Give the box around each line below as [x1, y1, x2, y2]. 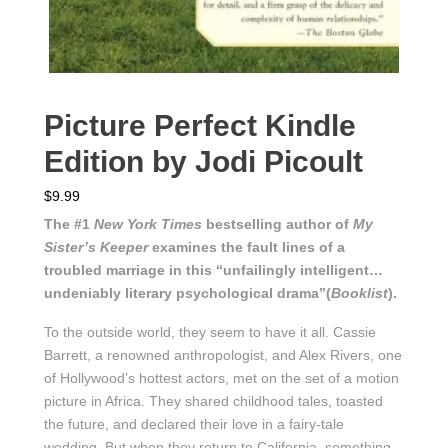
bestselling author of [202, 216, 353, 233]
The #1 [44, 216, 94, 233]
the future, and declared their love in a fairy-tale [44, 416, 344, 433]
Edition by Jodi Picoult [44, 145, 363, 179]
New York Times [94, 216, 202, 233]
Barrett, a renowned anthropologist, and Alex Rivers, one [44, 347, 402, 364]
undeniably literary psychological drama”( [44, 285, 331, 302]
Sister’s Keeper [44, 239, 148, 256]
